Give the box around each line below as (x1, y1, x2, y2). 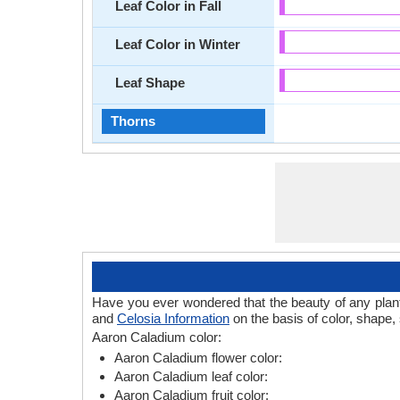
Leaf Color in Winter (115, 37, 240, 52)
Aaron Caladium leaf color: (114, 369, 268, 384)
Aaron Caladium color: (92, 329, 221, 345)
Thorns (111, 113, 155, 129)
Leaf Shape (115, 75, 185, 90)
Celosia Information (117, 311, 229, 326)
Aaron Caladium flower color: (114, 350, 282, 365)
